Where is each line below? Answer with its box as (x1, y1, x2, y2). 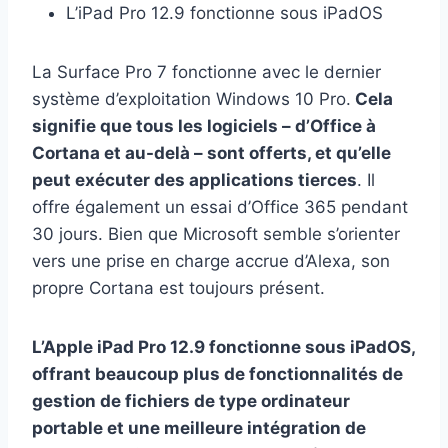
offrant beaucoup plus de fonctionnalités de (32, 364, 403, 385)
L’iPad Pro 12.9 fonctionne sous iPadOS (66, 3, 383, 24)
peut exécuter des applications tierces (32, 170, 357, 191)
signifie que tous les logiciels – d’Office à (32, 116, 376, 137)
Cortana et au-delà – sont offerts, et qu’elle (32, 143, 391, 164)
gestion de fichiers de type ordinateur (32, 391, 350, 412)
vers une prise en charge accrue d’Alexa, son (32, 251, 390, 272)
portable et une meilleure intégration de (32, 418, 366, 439)
